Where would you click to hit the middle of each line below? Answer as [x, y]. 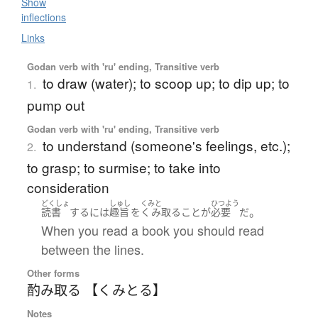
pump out [55, 104]
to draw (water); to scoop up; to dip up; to [166, 82]
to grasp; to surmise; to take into [124, 167]
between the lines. [92, 250]
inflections [44, 17]
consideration [68, 187]
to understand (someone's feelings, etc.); [166, 145]
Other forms [53, 273]
